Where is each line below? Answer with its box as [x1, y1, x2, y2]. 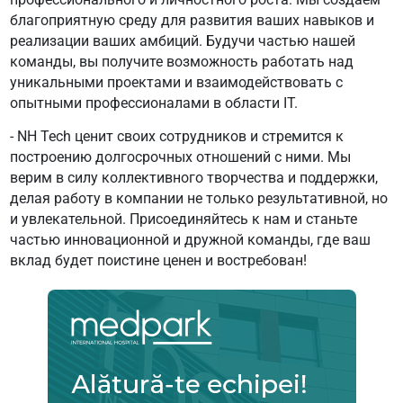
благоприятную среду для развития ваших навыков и [9, 11, 374, 29]
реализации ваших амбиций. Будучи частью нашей [9, 31, 355, 49]
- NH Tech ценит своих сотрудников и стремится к [9, 127, 344, 145]
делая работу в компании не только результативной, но [9, 189, 388, 207]
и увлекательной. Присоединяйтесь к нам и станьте [9, 210, 357, 228]
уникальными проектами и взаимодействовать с [9, 73, 343, 91]
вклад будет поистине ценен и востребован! [9, 251, 307, 269]
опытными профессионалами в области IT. [9, 94, 298, 112]
